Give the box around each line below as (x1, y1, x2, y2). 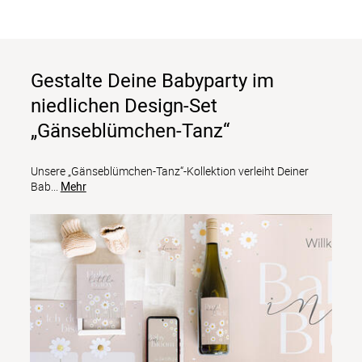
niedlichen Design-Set (30, 92, 217, 119)
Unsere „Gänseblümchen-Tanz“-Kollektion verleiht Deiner (30, 163, 309, 179)
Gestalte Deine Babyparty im (30, 67, 274, 94)
